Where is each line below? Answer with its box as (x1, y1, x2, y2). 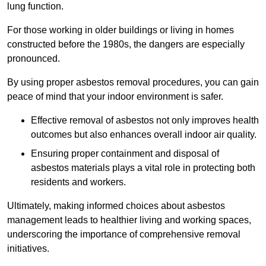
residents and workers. (31, 177, 126, 188)
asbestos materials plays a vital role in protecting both (31, 163, 255, 173)
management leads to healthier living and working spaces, (7, 215, 251, 226)
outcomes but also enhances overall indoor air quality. (31, 129, 256, 140)
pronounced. (7, 53, 60, 64)
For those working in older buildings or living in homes (7, 25, 234, 36)
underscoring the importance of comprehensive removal (7, 229, 240, 240)
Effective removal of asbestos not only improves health (31, 115, 259, 126)
